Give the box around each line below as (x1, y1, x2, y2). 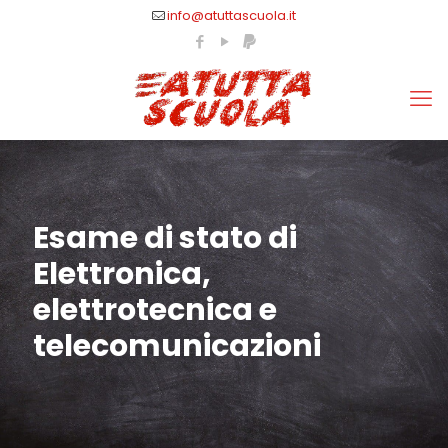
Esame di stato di (33, 217, 297, 259)
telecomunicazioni (33, 325, 321, 367)
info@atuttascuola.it (167, 6, 296, 25)
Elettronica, (33, 253, 211, 295)
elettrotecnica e (33, 289, 277, 331)
